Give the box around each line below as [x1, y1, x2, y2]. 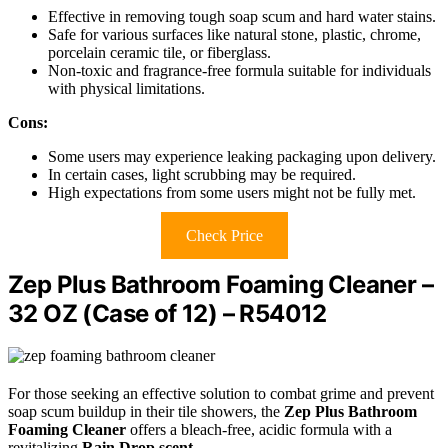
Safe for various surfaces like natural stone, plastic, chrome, [48, 25, 421, 43]
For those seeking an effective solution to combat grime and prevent [8, 385, 434, 403]
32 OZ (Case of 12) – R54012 [8, 298, 327, 328]
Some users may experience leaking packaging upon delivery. [48, 147, 436, 165]
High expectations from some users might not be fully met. [48, 183, 416, 201]
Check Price [185, 226, 263, 244]
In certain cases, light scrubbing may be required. [48, 165, 356, 183]
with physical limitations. [48, 79, 205, 97]
